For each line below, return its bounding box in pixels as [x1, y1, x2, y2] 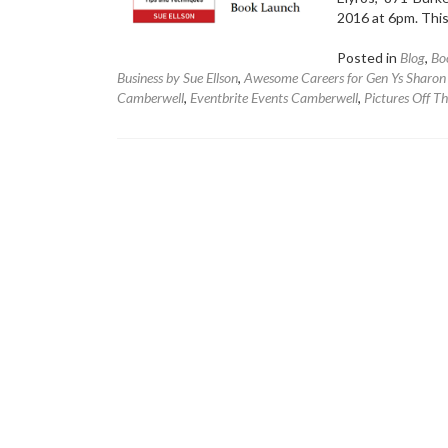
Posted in [337, 49, 400, 66]
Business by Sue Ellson [117, 69, 238, 86]
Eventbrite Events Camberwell [190, 89, 358, 106]
